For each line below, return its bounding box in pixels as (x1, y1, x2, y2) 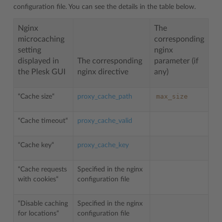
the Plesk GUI (18, 67, 65, 76)
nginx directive (77, 67, 128, 76)
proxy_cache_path (77, 93, 132, 100)
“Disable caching (18, 200, 68, 207)
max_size (156, 92, 188, 100)
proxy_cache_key (77, 141, 129, 149)
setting (18, 46, 41, 54)
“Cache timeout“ (18, 117, 68, 124)
